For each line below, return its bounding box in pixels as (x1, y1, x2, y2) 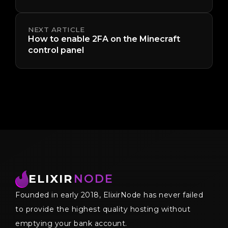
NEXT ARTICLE (28, 25, 84, 34)
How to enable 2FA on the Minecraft (28, 34, 180, 44)
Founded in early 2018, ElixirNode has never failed (15, 190, 203, 199)
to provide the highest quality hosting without (15, 204, 190, 214)
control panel (28, 45, 84, 55)
